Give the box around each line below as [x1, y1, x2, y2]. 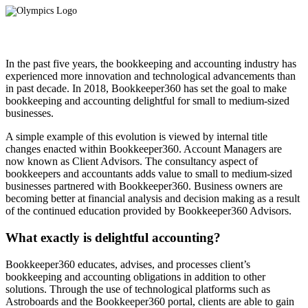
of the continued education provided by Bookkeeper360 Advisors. [5, 205, 291, 217]
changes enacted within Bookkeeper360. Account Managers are [5, 143, 282, 155]
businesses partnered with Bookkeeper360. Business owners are [5, 180, 283, 192]
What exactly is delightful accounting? [5, 230, 221, 245]
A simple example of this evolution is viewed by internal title [5, 131, 267, 143]
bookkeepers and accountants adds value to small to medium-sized [5, 168, 292, 180]
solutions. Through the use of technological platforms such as [5, 283, 270, 295]
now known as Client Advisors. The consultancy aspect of [5, 155, 258, 168]
